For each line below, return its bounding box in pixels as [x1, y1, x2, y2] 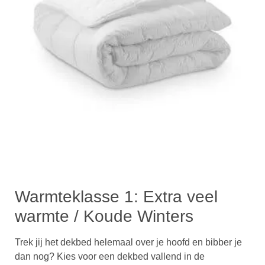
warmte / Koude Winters [15, 207, 193, 226]
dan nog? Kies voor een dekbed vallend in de [15, 251, 205, 262]
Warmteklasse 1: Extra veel [15, 188, 218, 206]
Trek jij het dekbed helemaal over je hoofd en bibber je [15, 237, 242, 248]
